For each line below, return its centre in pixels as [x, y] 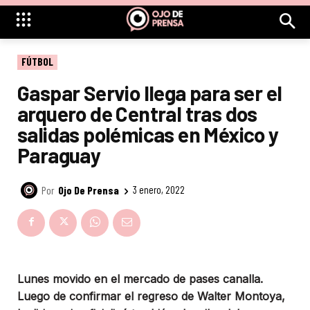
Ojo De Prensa [89, 190]
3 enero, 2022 [159, 190]
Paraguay [59, 155]
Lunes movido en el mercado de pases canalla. [140, 279]
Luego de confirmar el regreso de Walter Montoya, [151, 296]
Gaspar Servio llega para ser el [150, 92]
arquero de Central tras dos [137, 113]
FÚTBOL [37, 61]
